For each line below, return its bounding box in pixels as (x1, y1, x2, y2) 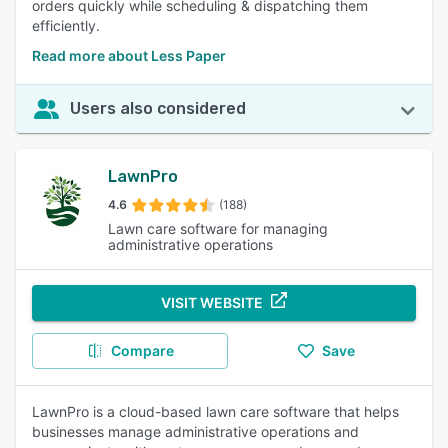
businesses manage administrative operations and (32, 423, 359, 440)
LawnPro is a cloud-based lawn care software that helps (32, 403, 399, 420)
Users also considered (70, 99, 246, 118)
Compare (110, 342, 174, 359)
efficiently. (32, 17, 100, 34)
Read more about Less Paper (32, 47, 226, 64)
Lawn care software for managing (108, 220, 328, 237)
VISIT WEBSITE (161, 294, 263, 311)
